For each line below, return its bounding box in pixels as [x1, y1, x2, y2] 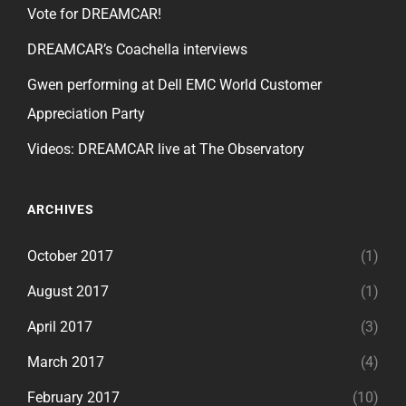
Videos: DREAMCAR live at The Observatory [27, 140, 304, 158]
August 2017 [27, 282, 109, 300]
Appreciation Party [27, 104, 145, 122]
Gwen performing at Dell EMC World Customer [27, 75, 322, 93]
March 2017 [27, 353, 104, 371]
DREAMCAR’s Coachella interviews [27, 40, 247, 58]
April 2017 [27, 317, 92, 335]
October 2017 [27, 246, 113, 265]
